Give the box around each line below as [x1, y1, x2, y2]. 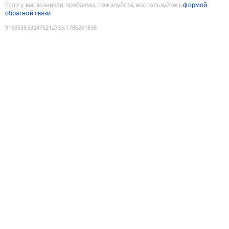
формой [183, 1, 207, 9]
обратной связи [5, 9, 51, 17]
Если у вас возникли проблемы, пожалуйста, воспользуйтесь [5, 1, 182, 9]
